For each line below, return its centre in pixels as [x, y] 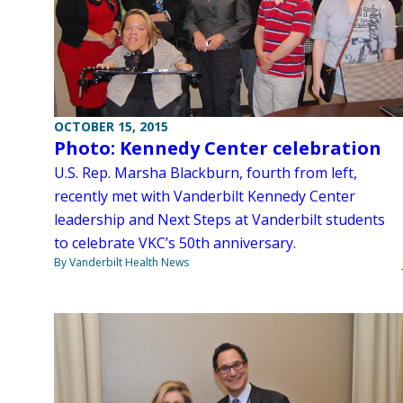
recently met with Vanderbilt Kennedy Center [205, 197]
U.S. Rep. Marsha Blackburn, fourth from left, [206, 173]
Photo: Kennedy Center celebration [218, 148]
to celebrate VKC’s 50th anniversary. [175, 243]
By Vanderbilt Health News [121, 263]
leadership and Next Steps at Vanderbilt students [219, 220]
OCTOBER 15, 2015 [111, 127]
